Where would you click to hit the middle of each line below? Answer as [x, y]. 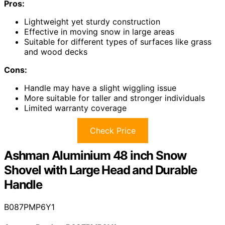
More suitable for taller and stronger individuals [115, 98]
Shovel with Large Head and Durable [101, 170]
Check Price [113, 130]
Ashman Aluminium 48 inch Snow [95, 155]
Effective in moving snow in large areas [99, 31]
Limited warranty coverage [75, 108]
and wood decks [56, 51]
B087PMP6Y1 [29, 207]
